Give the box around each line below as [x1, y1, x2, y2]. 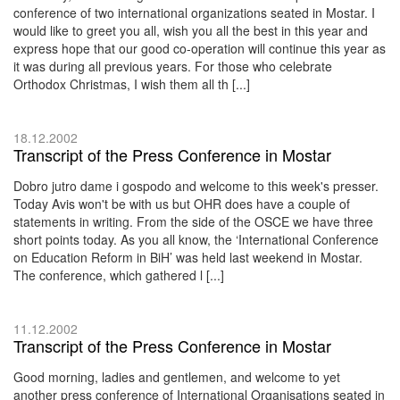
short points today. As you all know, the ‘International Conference [13, 229, 379, 248]
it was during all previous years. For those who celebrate [13, 56, 332, 75]
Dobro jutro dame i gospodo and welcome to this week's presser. [13, 176, 379, 195]
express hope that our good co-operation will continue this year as [13, 38, 386, 57]
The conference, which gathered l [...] [13, 265, 224, 284]
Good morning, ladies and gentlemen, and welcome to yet [13, 367, 340, 386]
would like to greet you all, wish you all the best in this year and [13, 21, 368, 39]
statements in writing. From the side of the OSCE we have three [13, 212, 373, 230]
